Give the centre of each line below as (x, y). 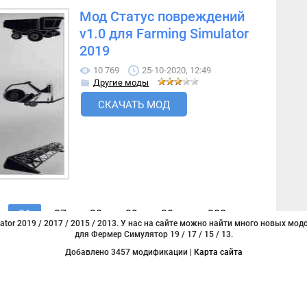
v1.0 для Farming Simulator (164, 34)
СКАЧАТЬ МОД (134, 105)
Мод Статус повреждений (162, 17)
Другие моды (121, 83)
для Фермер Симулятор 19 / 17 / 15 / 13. (153, 235)
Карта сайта (218, 253)
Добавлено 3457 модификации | (129, 253)
